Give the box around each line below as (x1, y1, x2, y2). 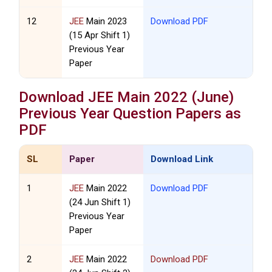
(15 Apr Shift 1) (69, 30, 131, 41)
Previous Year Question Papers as (19, 105, 242, 123)
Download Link (150, 154, 213, 165)
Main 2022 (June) (114, 89, 234, 106)
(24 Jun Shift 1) (69, 197, 131, 208)
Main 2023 (84, 16, 127, 27)
